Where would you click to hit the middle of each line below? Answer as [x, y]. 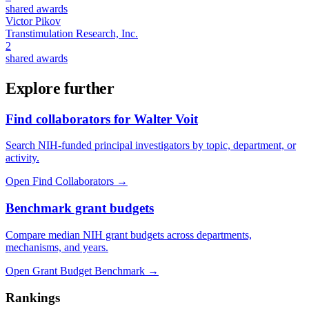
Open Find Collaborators [60, 181]
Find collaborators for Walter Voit [102, 119]
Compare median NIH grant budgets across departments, [129, 235]
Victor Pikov [33, 21]
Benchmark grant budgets [80, 208]
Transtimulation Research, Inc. [72, 33]
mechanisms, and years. [57, 247]
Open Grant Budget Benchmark [75, 270]
